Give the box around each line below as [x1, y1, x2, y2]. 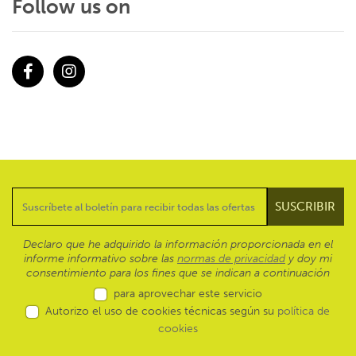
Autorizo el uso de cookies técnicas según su [45, 304, 277, 318]
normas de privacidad [177, 252, 285, 265]
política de [277, 304, 330, 318]
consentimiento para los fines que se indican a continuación [26, 266, 330, 280]
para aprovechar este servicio [113, 287, 262, 300]
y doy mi [285, 252, 332, 265]
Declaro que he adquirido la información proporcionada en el [23, 238, 333, 251]
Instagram [53, 89, 108, 103]
